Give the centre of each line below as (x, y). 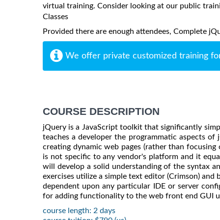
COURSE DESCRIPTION (101, 111)
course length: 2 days (79, 210)
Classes (55, 16)
